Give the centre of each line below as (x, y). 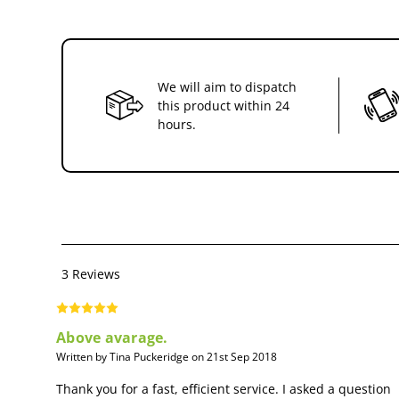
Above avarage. (112, 337)
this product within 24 (223, 105)
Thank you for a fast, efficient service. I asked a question (224, 388)
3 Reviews (90, 273)
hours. (176, 124)
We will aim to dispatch (227, 86)
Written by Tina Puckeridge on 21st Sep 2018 (167, 356)
